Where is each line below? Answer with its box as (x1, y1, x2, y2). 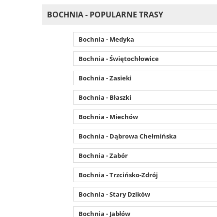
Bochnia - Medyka (78, 34, 134, 44)
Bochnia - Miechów (78, 112, 138, 121)
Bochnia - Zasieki (78, 73, 132, 82)
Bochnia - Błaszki (78, 93, 131, 102)
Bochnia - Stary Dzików (78, 189, 150, 199)
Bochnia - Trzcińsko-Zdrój (78, 170, 158, 179)
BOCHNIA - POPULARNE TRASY (47, 9, 163, 20)
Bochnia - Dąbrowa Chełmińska (78, 131, 177, 140)
